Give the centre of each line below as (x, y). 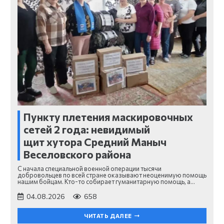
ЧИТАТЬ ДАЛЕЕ (108, 215)
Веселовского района (77, 154)
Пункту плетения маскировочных (108, 117)
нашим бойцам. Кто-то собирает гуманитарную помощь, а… (106, 182)
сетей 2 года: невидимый (87, 129)
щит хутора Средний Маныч (95, 142)
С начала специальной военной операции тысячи (89, 169)
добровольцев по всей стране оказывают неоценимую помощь (112, 175)
